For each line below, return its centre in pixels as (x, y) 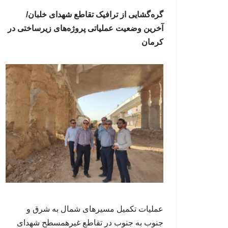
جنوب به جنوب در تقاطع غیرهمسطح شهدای (90, 222)
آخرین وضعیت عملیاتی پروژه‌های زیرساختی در (85, 28)
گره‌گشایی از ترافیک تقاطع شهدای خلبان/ (95, 15)
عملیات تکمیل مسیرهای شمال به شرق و (95, 209)
